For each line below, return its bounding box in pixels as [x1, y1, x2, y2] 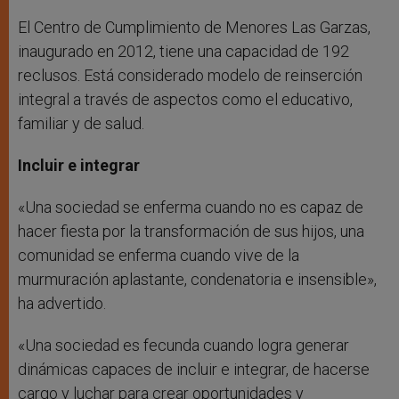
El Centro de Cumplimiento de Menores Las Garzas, [18, 18, 370, 37]
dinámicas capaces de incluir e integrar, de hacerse [18, 360, 370, 379]
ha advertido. [18, 294, 106, 313]
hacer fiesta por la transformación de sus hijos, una [18, 222, 364, 241]
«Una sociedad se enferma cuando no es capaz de [18, 198, 363, 217]
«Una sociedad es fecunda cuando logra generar [18, 336, 349, 355]
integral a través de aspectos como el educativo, [18, 90, 353, 110]
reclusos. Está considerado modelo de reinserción [18, 66, 362, 85]
